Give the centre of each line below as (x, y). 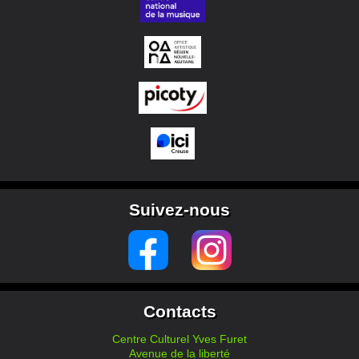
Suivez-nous (179, 209)
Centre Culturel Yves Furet (179, 339)
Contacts (179, 311)
